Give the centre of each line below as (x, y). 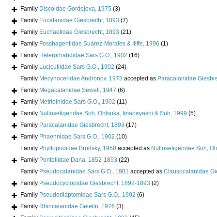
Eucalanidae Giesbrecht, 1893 (79, 21)
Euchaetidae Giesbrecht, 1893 (79, 32)
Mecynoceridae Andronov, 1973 (81, 79)
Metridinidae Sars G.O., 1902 (77, 102)
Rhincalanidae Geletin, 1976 (77, 207)
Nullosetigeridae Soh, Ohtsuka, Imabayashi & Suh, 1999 (113, 114)
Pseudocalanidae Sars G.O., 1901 (84, 172)
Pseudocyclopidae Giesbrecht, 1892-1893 (95, 183)
